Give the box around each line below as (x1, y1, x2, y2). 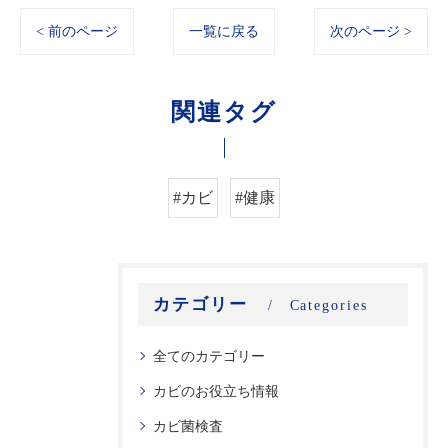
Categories (289, 298, 368, 314)
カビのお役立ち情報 (153, 383, 279, 400)
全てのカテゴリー (153, 348, 265, 365)
